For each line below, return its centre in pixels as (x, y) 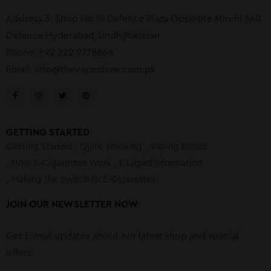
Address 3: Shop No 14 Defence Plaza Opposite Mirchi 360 (134, 19)
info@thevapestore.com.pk (95, 70)
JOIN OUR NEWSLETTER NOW (72, 205)
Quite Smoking (111, 147)
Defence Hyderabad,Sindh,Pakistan (83, 36)
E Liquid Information (161, 163)
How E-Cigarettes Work (61, 163)
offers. (20, 253)
